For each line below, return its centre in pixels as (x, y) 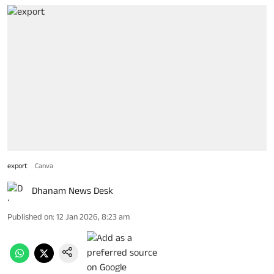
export (17, 166)
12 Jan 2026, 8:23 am (93, 217)
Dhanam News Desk (72, 191)
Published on (30, 217)
